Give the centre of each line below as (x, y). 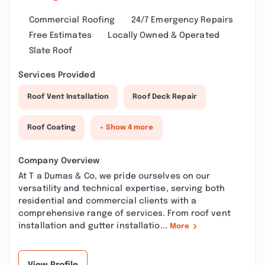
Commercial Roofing (72, 20)
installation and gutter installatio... (94, 226)
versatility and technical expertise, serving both (122, 189)
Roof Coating (52, 128)
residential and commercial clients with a (108, 201)
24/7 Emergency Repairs (182, 20)
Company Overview (59, 161)
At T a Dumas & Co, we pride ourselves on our (114, 176)
